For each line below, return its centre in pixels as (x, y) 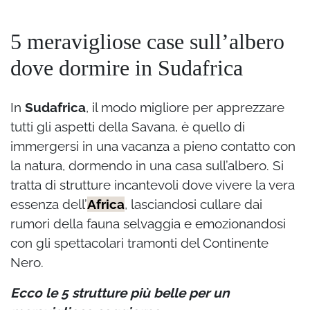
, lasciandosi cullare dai (193, 204)
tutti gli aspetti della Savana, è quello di (128, 127)
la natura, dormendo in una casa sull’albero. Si (147, 166)
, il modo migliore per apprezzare (185, 108)
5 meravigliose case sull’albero (147, 42)
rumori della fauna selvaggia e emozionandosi (148, 224)
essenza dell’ (49, 204)
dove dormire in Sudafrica (127, 68)
